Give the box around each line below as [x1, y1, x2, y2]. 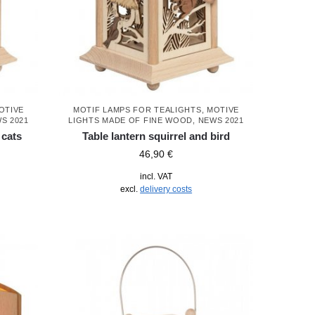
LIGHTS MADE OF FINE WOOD [68, 115, 193, 124]
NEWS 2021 [198, 115, 244, 124]
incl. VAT [140, 171, 173, 181]
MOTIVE [206, 105, 240, 114]
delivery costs [140, 184, 193, 194]
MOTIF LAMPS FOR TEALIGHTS [73, 105, 202, 114]
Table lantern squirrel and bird [82, 129, 231, 142]
